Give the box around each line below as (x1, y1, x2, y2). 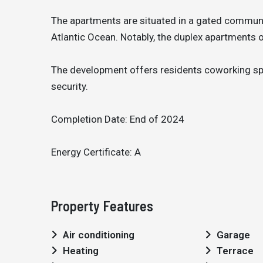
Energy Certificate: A (51, 146, 141, 158)
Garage (217, 229, 250, 241)
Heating (63, 245, 99, 257)
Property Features (51, 197, 153, 214)
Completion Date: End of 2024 (51, 113, 184, 125)
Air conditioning (63, 229, 134, 241)
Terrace (217, 245, 254, 257)
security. (51, 80, 88, 92)
